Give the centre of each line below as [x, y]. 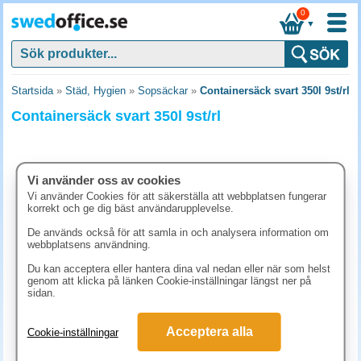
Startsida [32, 91]
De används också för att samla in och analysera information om [178, 232]
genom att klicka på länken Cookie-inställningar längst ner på [169, 281]
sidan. [41, 293]
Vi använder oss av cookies [104, 180]
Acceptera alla [209, 332]
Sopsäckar [163, 91]
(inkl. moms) [220, 324]
